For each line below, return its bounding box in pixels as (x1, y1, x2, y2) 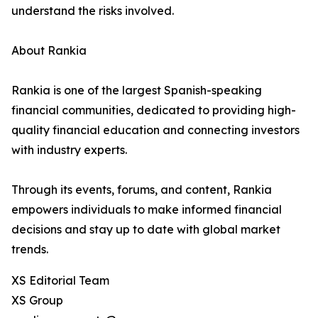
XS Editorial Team (11, 273, 109, 287)
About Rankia (11, 43, 87, 57)
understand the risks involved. (11, 4, 174, 18)
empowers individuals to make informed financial (11, 202, 282, 216)
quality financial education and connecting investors (11, 123, 300, 137)
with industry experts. (11, 143, 127, 157)
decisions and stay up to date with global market (11, 222, 280, 236)
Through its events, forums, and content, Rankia (11, 182, 272, 197)
